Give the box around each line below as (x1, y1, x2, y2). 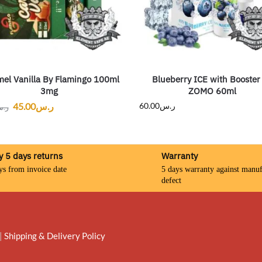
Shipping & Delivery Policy (4, 230, 105, 241)
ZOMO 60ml (188, 85, 236, 97)
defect (161, 175, 181, 185)
